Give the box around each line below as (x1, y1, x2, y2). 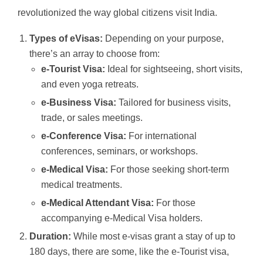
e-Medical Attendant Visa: (41, 198, 154, 208)
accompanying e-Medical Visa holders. (41, 213, 203, 224)
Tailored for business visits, (116, 97, 231, 108)
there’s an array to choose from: (29, 49, 160, 59)
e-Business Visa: (41, 97, 116, 108)
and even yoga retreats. (41, 79, 139, 90)
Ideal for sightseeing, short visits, (105, 64, 242, 75)
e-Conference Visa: (41, 131, 126, 141)
